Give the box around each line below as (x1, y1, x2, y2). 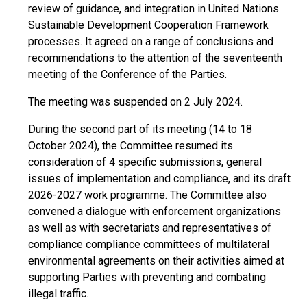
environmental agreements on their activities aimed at (28, 254, 284, 267)
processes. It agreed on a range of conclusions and (28, 35, 273, 48)
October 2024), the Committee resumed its (28, 139, 233, 152)
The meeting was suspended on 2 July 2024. (28, 95, 243, 108)
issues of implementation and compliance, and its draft (28, 172, 291, 185)
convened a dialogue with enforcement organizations (28, 205, 281, 218)
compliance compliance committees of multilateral (28, 238, 269, 251)
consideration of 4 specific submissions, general (28, 156, 262, 169)
